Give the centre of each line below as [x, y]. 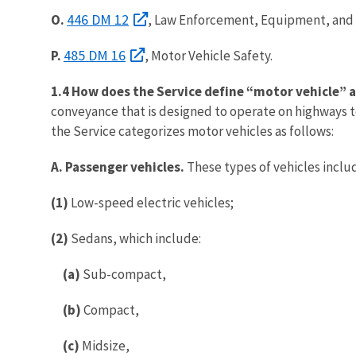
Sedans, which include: [135, 238]
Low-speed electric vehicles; [151, 202]
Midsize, [104, 345]
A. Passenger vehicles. [119, 166]
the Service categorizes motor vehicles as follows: [192, 131]
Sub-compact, [123, 274]
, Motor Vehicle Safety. [209, 55]
